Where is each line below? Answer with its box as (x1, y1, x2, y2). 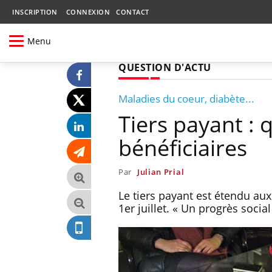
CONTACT (116, 7, 149, 16)
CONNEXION (66, 7, 110, 16)
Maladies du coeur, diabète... (118, 91, 254, 106)
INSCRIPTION (12, 7, 58, 16)
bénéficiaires (118, 132, 247, 163)
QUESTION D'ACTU (118, 60, 211, 74)
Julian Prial (137, 166, 185, 177)
